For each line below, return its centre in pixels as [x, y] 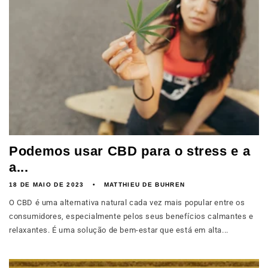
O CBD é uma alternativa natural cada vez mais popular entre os [127, 202]
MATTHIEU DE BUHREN [144, 185]
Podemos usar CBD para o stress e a [130, 151]
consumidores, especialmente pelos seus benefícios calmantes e [131, 216]
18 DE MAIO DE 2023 [47, 185]
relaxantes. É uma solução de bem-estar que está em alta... [119, 230]
